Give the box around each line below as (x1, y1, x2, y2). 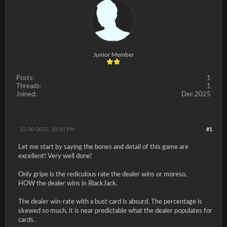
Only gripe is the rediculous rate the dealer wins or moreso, (18, 171, 187, 178)
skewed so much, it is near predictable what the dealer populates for (18, 208, 212, 214)
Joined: (16, 91, 36, 98)
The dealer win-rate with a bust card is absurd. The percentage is (18, 199, 202, 205)
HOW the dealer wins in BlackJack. (18, 180, 119, 187)
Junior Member (93, 52, 134, 58)
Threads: (16, 83, 41, 90)
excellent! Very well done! (18, 153, 94, 160)
